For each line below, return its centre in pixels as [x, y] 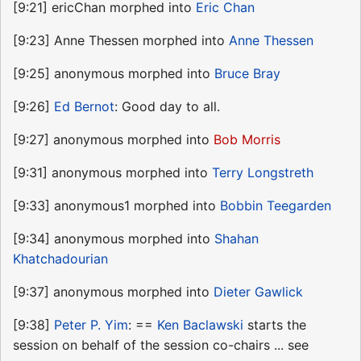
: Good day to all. [167, 106]
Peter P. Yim [91, 324]
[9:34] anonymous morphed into [114, 238]
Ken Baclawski [200, 324]
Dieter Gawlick [258, 291]
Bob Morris [247, 139]
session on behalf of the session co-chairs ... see [161, 344]
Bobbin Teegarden [276, 205]
